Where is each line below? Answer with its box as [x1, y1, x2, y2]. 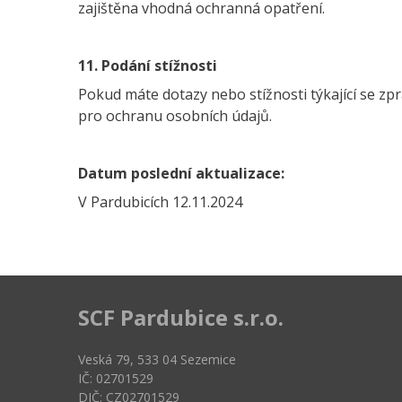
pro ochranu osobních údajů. [78, 106, 272, 126]
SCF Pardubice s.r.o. [78, 302, 284, 332]
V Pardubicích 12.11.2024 [78, 192, 242, 212]
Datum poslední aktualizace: [78, 163, 284, 183]
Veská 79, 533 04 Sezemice [78, 351, 236, 368]
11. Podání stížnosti [78, 56, 217, 75]
